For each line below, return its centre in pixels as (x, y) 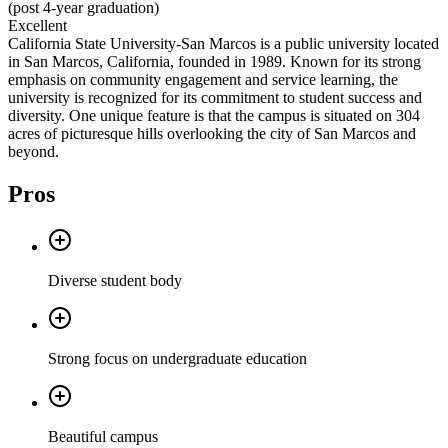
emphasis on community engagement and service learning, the (203, 80)
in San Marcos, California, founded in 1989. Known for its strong (214, 62)
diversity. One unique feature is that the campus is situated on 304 (214, 116)
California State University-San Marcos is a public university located (223, 44)
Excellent (37, 26)
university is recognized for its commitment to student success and (215, 98)
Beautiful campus (103, 437)
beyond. (33, 152)
